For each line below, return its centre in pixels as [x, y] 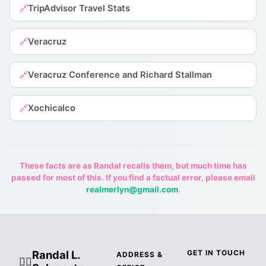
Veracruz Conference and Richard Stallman [120, 75]
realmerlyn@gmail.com [132, 189]
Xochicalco [52, 108]
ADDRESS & [140, 254]
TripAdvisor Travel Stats [79, 8]
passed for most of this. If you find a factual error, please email [133, 177]
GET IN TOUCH [216, 252]
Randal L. [56, 254]
